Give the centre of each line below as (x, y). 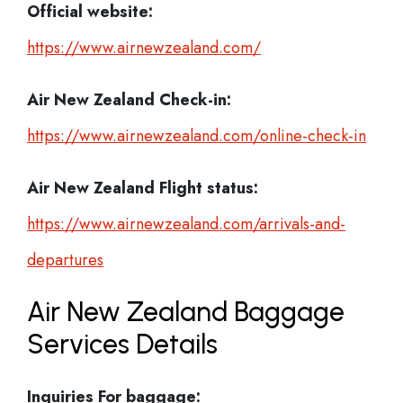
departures (65, 260)
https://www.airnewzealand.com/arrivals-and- (186, 224)
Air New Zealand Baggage (186, 312)
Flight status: (209, 188)
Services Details (122, 344)
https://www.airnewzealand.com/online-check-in (197, 136)
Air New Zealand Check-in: (129, 100)
